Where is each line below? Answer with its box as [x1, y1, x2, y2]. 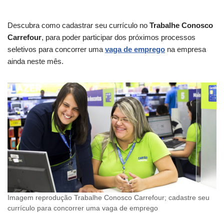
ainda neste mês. [7, 57, 63, 66]
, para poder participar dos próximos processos [41, 33, 195, 42]
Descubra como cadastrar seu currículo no [7, 21, 147, 30]
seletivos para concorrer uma [7, 45, 105, 54]
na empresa [165, 45, 206, 54]
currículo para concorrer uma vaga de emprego [7, 204, 158, 212]
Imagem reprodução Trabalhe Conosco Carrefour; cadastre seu [7, 193, 209, 201]
